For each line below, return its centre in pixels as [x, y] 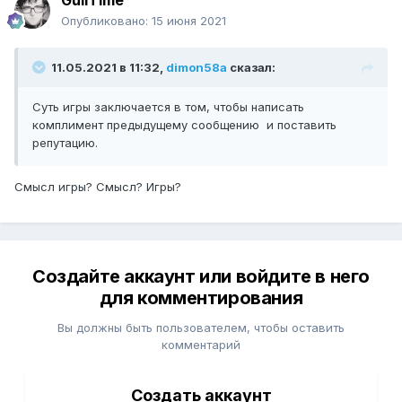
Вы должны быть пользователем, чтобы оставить [201, 328]
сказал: [251, 68]
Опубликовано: [106, 21]
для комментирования [201, 298]
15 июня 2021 [189, 21]
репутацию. [67, 143]
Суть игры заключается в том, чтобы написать [168, 107]
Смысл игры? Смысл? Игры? [98, 187]
